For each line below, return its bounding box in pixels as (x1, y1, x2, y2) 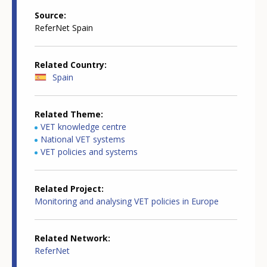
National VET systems (41, 133, 125, 145)
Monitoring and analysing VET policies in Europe (35, 195, 219, 207)
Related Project (35, 183, 101, 195)
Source (35, 10, 64, 21)
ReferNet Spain (35, 22, 93, 34)
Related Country (35, 59, 104, 71)
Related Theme (35, 108, 101, 120)
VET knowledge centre (41, 121, 126, 133)
